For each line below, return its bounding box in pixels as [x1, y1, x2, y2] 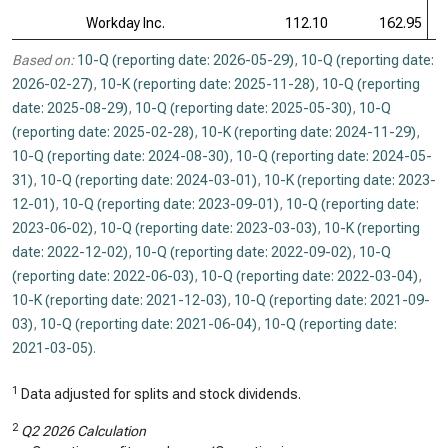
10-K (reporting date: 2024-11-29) [201, 124, 416, 140]
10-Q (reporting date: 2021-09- [234, 292, 430, 308]
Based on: [12, 52, 74, 68]
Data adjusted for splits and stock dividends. [18, 386, 301, 402]
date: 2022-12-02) [12, 244, 128, 260]
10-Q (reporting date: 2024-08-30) [12, 148, 229, 164]
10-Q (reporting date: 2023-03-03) [100, 220, 317, 236]
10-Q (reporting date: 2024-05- [236, 148, 432, 164]
